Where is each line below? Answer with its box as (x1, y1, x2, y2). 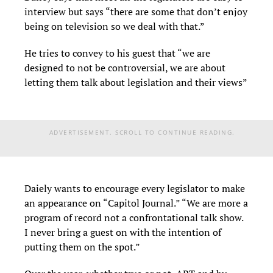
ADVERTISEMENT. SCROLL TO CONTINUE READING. (49, 127, 235, 136)
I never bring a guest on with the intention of (24, 225, 221, 239)
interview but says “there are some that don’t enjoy (24, 4, 247, 18)
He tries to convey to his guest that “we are (24, 46, 210, 60)
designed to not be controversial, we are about (24, 60, 225, 74)
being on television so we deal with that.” (24, 19, 205, 33)
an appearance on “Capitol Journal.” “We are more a (24, 196, 248, 210)
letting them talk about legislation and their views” (24, 75, 247, 89)
